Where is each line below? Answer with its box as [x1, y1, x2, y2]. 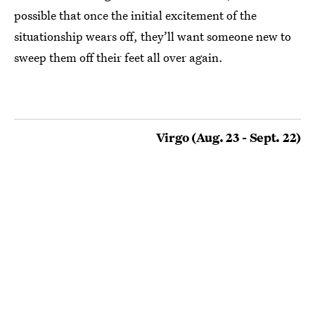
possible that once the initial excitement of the [14, 6, 257, 23]
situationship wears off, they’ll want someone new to [14, 27, 291, 44]
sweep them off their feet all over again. [14, 49, 223, 65]
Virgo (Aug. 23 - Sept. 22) [155, 129, 301, 146]
